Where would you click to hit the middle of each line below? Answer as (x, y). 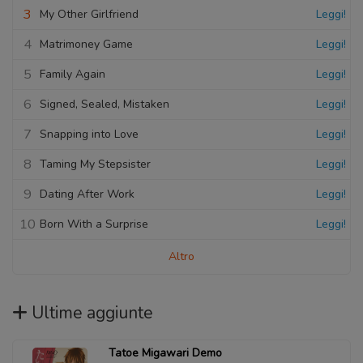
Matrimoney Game (86, 44)
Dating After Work (87, 194)
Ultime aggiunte (92, 312)
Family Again (73, 74)
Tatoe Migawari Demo (165, 352)
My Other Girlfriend (89, 14)
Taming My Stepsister (95, 164)
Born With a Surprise (94, 224)
